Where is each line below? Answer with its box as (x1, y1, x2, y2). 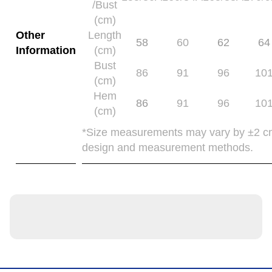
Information (16, 44, 76, 56)
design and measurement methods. (82, 141, 253, 154)
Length (88, 29, 121, 41)
